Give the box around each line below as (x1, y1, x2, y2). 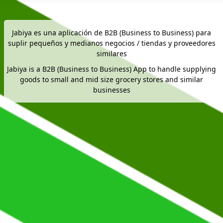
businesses (93, 85, 130, 95)
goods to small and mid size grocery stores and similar (20, 75, 203, 84)
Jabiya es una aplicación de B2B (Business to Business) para (12, 28, 211, 37)
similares (96, 49, 127, 58)
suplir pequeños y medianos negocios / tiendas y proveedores (7, 38, 216, 48)
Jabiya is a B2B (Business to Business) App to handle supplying (7, 64, 216, 74)
